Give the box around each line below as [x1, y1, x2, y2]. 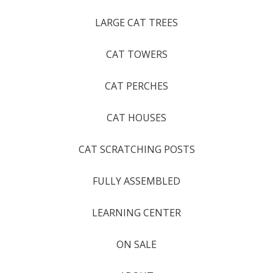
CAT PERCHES [105, 79, 168, 93]
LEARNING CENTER [92, 206, 181, 219]
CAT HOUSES [107, 111, 166, 124]
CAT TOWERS [105, 48, 168, 61]
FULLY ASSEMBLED [93, 174, 180, 188]
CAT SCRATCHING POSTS [78, 143, 195, 156]
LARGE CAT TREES [95, 16, 178, 29]
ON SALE [116, 238, 157, 251]
